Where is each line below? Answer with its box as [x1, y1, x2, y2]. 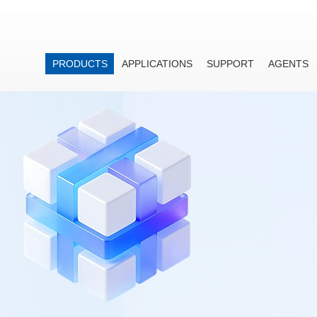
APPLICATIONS [122, 58, 192, 69]
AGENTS [268, 58, 309, 69]
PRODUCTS [52, 58, 108, 69]
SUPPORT [207, 58, 254, 69]
